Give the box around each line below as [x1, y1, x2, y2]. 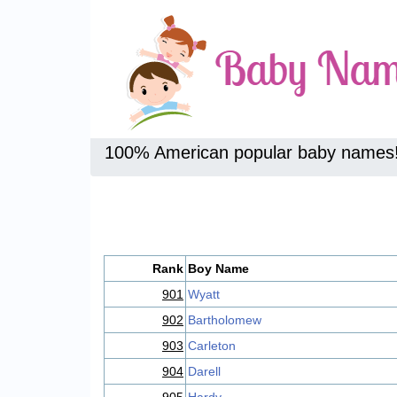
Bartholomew [188, 313, 261, 327]
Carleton [188, 339, 236, 353]
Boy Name [188, 261, 249, 276]
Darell [188, 364, 221, 378]
